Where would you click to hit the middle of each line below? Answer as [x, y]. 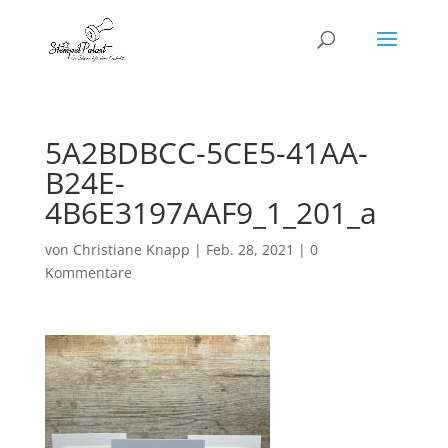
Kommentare [88, 272]
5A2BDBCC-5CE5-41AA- [206, 152]
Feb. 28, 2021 [249, 249]
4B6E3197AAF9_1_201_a [210, 212]
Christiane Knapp [131, 249]
